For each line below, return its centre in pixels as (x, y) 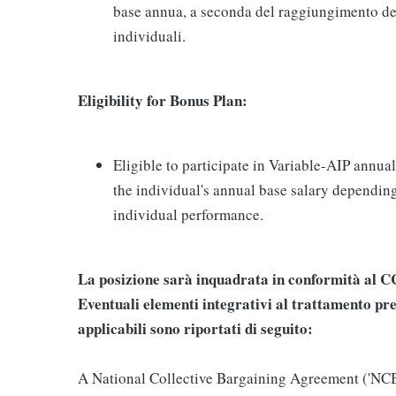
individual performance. (188, 214)
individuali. (149, 36)
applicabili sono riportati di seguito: (195, 328)
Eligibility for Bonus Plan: (163, 100)
